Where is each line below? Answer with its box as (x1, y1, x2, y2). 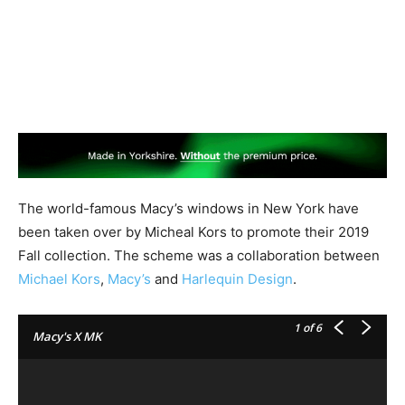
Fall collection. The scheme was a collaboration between (18, 247, 380, 265)
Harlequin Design (182, 270, 293, 288)
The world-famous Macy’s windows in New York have (18, 200, 359, 218)
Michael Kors (18, 270, 100, 288)
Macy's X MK (33, 328, 101, 345)
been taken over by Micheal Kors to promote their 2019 (18, 223, 369, 241)
